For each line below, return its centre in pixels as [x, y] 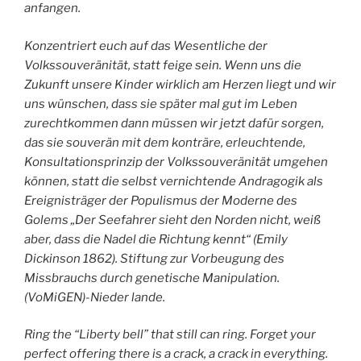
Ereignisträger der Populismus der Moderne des [161, 200]
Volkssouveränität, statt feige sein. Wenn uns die [163, 65]
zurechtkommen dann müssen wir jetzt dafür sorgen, [174, 123]
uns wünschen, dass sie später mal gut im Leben [161, 104]
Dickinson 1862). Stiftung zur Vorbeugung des [154, 258]
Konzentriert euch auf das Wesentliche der [146, 46]
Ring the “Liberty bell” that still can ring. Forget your [170, 335]
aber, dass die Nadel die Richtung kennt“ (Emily [156, 239]
